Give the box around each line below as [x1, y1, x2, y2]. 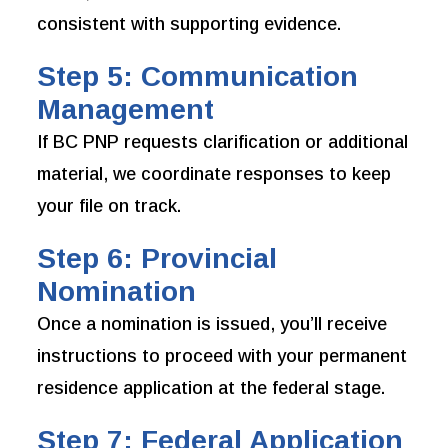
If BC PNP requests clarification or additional [37, 132, 409, 153]
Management [37, 94, 215, 126]
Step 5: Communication [37, 61, 359, 93]
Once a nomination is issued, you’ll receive [37, 314, 388, 335]
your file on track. [37, 196, 182, 217]
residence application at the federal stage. [37, 378, 386, 399]
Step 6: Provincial [37, 243, 278, 275]
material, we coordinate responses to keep [37, 164, 392, 185]
